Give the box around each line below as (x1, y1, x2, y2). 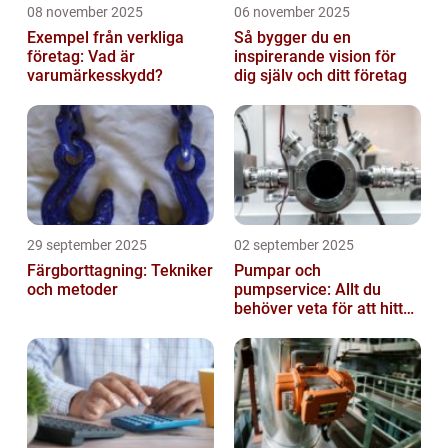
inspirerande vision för (234, 46, 396, 66)
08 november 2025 (27, 3, 143, 20)
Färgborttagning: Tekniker (27, 260, 213, 280)
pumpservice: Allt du (234, 279, 381, 299)
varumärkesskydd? (27, 65, 163, 85)
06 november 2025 (234, 3, 350, 20)
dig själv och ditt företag (234, 65, 407, 85)
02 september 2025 (234, 236, 354, 253)
